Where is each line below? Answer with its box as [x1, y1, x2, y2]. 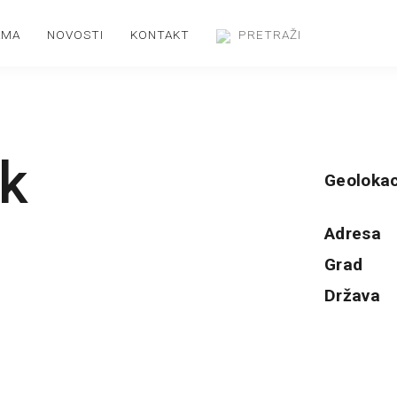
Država [324, 284, 380, 306]
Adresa [324, 222, 381, 244]
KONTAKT [130, 27, 190, 42]
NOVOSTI [47, 27, 104, 42]
